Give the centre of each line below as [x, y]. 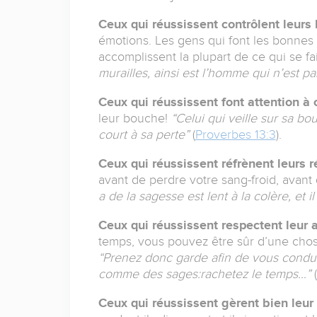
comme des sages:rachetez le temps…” [204, 274]
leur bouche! [134, 119]
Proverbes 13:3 [235, 135]
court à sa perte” [143, 135]
